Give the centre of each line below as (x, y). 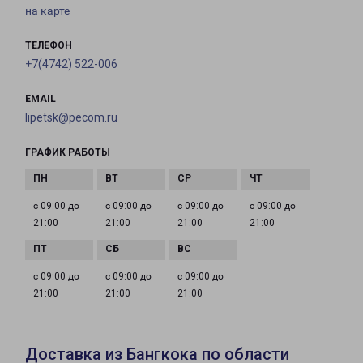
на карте (47, 11)
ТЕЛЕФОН (49, 46)
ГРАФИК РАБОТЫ (68, 153)
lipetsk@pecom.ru (71, 118)
